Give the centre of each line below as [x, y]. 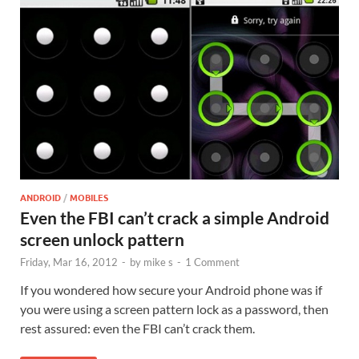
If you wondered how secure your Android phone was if [171, 289]
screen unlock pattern [102, 239]
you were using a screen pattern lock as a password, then [174, 309]
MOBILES [89, 197]
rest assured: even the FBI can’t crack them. [137, 328]
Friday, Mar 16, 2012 [69, 262]
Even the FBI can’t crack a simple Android [175, 217]
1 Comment [212, 262]
